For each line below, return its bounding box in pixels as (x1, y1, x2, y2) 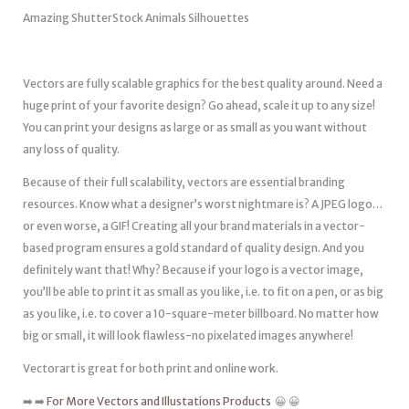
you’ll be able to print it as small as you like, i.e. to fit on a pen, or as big (23, 285, 383, 299)
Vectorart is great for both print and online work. (23, 362, 278, 375)
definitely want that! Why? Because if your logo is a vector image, (23, 263, 363, 277)
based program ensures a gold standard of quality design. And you (23, 241, 364, 255)
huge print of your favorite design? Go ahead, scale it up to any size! (23, 99, 375, 112)
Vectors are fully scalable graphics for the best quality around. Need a (23, 77, 383, 90)
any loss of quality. (23, 142, 120, 156)
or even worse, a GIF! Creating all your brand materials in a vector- (23, 219, 365, 233)
